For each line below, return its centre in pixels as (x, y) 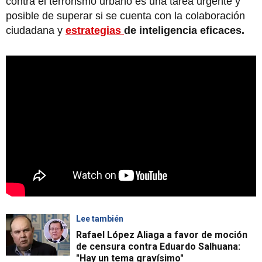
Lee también (100, 218)
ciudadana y (36, 31)
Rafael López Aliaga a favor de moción (162, 235)
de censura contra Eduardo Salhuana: (158, 246)
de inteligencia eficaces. (186, 31)
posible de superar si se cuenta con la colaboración (125, 16)
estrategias (95, 31)
